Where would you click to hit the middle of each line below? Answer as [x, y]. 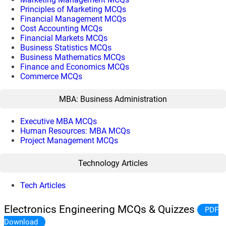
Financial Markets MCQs [64, 38]
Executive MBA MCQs [59, 122]
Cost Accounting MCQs [61, 29]
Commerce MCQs [51, 76]
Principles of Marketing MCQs [73, 9]
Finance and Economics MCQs [75, 67]
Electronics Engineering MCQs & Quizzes [101, 209]
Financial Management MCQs [73, 19]
